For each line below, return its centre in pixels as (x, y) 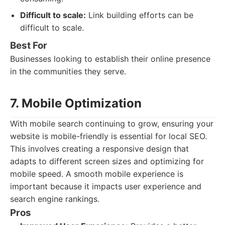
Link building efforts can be (140, 15)
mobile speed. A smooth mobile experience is (97, 174)
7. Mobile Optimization (76, 103)
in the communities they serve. (68, 71)
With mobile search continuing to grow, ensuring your (112, 124)
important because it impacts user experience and (106, 186)
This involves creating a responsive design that (99, 149)
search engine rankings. (55, 199)
